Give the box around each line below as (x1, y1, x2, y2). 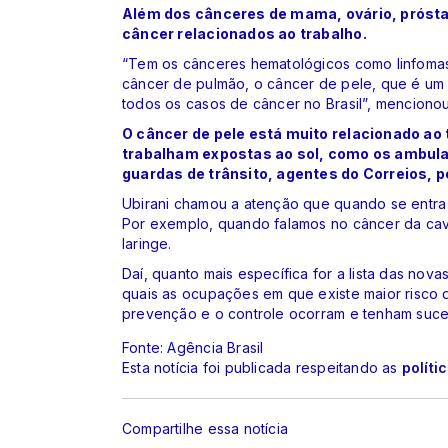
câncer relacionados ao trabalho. (122, 24, 367, 42)
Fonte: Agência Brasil (122, 338, 264, 356)
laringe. (122, 234, 176, 252)
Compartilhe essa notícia (122, 420, 289, 438)
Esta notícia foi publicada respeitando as (122, 358, 402, 376)
